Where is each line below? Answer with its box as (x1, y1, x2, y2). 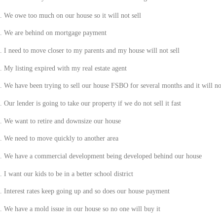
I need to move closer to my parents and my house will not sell (3, 47, 180, 55)
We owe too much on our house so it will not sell (3, 11, 141, 19)
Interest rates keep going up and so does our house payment (3, 187, 170, 195)
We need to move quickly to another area (3, 135, 118, 143)
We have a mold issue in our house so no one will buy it (3, 205, 160, 213)
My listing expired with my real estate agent (3, 64, 127, 72)
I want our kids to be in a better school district (3, 170, 133, 178)
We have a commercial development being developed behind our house (3, 152, 202, 160)
